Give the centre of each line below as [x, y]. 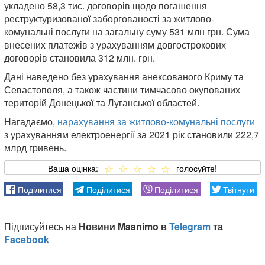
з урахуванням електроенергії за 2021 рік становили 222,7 [132, 134]
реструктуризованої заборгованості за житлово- [109, 18]
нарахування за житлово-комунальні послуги [156, 121]
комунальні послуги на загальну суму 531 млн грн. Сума [127, 31]
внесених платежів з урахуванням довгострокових [115, 44]
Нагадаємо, [31, 121]
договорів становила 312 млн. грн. [80, 57]
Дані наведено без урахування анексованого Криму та [124, 76]
